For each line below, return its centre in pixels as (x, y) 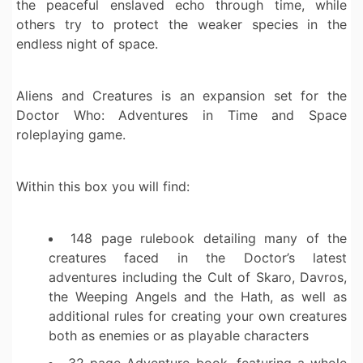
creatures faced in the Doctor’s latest (198, 258)
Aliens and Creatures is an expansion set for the (181, 96)
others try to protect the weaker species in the (181, 25)
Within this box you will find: (103, 187)
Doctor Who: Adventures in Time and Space (181, 115)
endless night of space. (87, 44)
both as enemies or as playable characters (179, 336)
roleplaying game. (71, 135)
